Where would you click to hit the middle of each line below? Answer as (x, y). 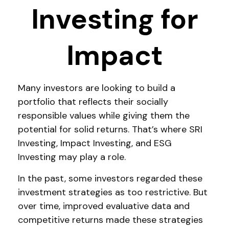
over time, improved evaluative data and (104, 206)
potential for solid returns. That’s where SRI (110, 129)
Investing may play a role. (72, 157)
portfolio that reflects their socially (93, 102)
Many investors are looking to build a (97, 88)
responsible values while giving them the (104, 116)
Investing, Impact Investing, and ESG (95, 143)
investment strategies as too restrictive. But (113, 192)
